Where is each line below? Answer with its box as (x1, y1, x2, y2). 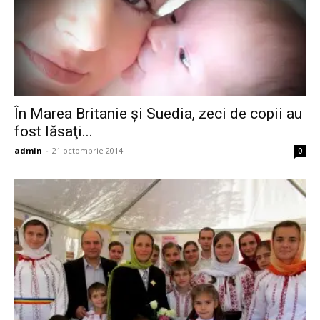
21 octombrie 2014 (52, 145, 123, 156)
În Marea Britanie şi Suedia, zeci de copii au (14, 105, 302, 123)
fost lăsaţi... (14, 123, 93, 141)
